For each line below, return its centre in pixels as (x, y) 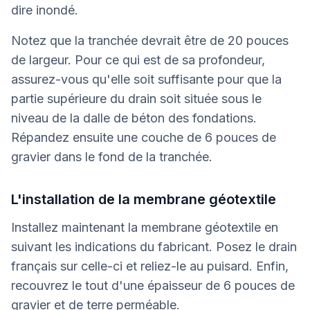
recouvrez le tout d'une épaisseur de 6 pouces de (153, 285)
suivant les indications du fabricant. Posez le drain (154, 247)
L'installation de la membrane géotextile (144, 199)
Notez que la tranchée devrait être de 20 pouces (150, 40)
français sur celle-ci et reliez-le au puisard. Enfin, (150, 266)
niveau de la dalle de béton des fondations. (134, 118)
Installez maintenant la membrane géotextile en (145, 227)
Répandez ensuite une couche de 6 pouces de (144, 137)
